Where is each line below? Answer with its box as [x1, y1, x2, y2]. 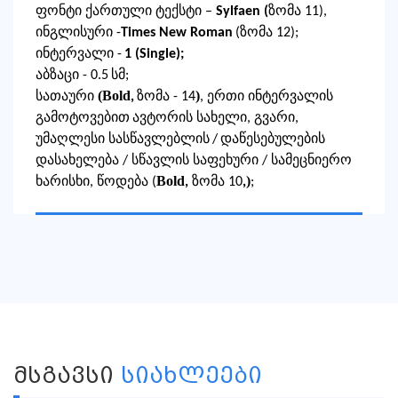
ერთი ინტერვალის [207, 90, 333, 105]
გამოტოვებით [36, 111, 130, 126]
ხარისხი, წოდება [36, 175, 152, 190]
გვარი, [254, 111, 298, 126]
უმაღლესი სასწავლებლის [36, 132, 210, 147]
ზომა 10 [192, 175, 243, 190]
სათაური [36, 90, 98, 105]
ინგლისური [36, 26, 113, 41]
